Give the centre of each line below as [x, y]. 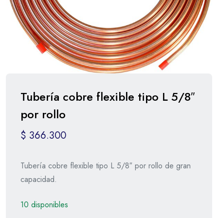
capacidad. [39, 179]
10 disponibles [44, 204]
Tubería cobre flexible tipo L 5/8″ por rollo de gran [106, 165]
